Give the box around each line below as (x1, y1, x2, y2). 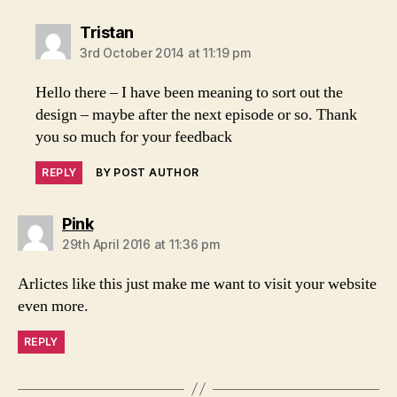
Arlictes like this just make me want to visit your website (18, 273, 377, 294)
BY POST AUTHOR (96, 165, 199, 179)
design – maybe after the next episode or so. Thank (35, 104, 358, 125)
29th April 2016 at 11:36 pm (62, 236, 221, 252)
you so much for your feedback (35, 126, 233, 147)
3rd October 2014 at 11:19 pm (80, 44, 252, 60)
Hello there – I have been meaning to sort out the (35, 82, 344, 103)
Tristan (80, 22, 134, 42)
